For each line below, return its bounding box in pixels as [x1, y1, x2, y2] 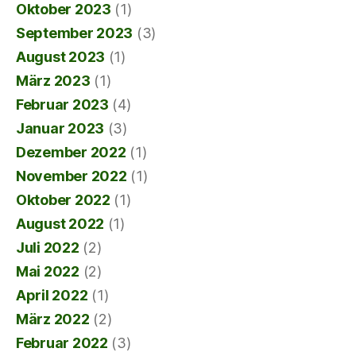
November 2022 [16, 167, 127, 184]
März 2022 [16, 310, 90, 327]
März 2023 [16, 72, 91, 89]
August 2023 [16, 48, 106, 65]
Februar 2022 [16, 334, 108, 351]
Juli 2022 [16, 238, 79, 256]
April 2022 [16, 286, 88, 304]
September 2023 [16, 24, 133, 41]
